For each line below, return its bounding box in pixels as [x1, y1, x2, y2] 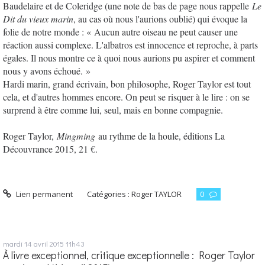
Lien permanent [14, 188, 73, 199]
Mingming [57, 129, 98, 142]
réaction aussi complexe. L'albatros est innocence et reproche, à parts [3, 38, 258, 51]
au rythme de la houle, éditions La [98, 129, 225, 142]
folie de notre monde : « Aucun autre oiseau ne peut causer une [3, 25, 238, 38]
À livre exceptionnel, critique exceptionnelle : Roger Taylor [3, 248, 255, 262]
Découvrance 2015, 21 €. [3, 142, 101, 155]
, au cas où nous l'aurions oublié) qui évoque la [73, 12, 247, 25]
